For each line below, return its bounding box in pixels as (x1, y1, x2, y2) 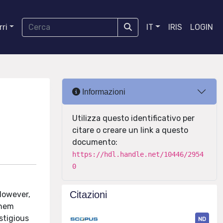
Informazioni (80, 87, 125, 96)
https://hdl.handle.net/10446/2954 (72, 150, 204, 158)
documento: (72, 137, 117, 147)
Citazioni (70, 189, 107, 200)
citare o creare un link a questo (72, 125, 188, 135)
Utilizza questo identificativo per (72, 113, 195, 123)
